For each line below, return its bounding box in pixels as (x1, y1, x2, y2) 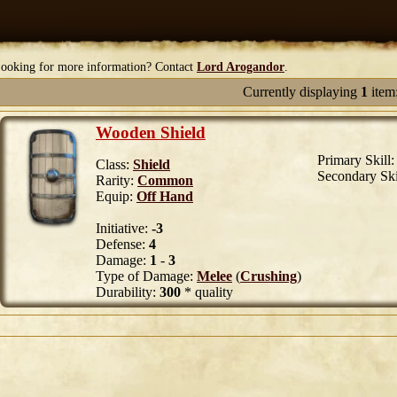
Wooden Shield (96, 123, 206, 142)
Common (137, 173, 193, 188)
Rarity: (96, 173, 137, 188)
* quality (181, 284, 233, 300)
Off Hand (136, 189, 193, 204)
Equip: (96, 189, 136, 204)
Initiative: (96, 221, 152, 236)
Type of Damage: (96, 269, 197, 284)
